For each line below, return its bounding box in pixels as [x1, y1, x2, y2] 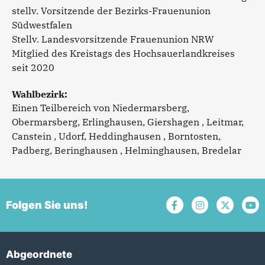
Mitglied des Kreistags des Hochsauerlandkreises [12, 47, 235, 59]
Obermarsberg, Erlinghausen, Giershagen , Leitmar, [12, 116, 244, 128]
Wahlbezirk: [12, 88, 67, 100]
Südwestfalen [12, 18, 72, 31]
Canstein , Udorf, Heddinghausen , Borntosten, [12, 130, 221, 143]
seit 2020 [12, 61, 54, 73]
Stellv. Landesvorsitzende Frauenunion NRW [12, 33, 214, 45]
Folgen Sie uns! [6, 199, 88, 212]
